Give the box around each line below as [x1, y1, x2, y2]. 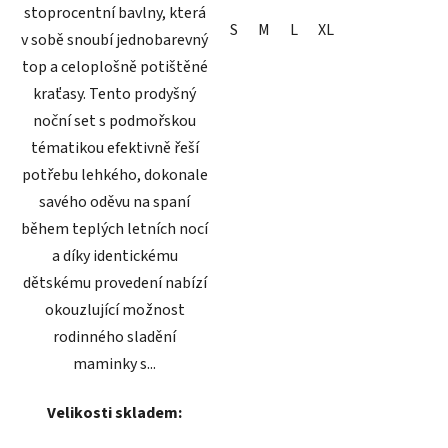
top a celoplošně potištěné [21, 55, 208, 78]
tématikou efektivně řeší [30, 136, 199, 159]
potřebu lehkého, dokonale [21, 163, 208, 186]
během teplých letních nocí [21, 217, 208, 240]
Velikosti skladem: [47, 401, 182, 424]
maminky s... [73, 352, 156, 375]
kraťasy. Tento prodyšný [33, 82, 196, 105]
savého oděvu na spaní [39, 190, 190, 213]
